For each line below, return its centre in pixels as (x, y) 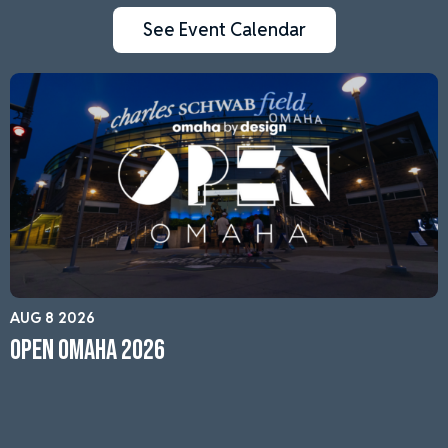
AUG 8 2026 (52, 318)
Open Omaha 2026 (87, 351)
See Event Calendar (224, 30)
